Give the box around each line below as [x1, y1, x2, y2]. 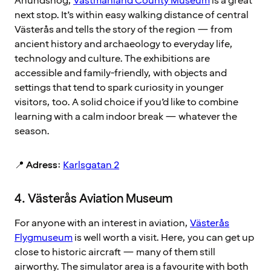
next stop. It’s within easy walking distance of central [15, 8, 249, 22]
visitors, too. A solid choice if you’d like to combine [15, 96, 238, 109]
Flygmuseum [15, 231, 73, 245]
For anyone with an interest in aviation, [15, 217, 190, 230]
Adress [26, 158, 57, 172]
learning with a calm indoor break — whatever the [15, 110, 237, 124]
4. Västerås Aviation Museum [15, 191, 172, 208]
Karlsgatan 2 [63, 158, 119, 172]
